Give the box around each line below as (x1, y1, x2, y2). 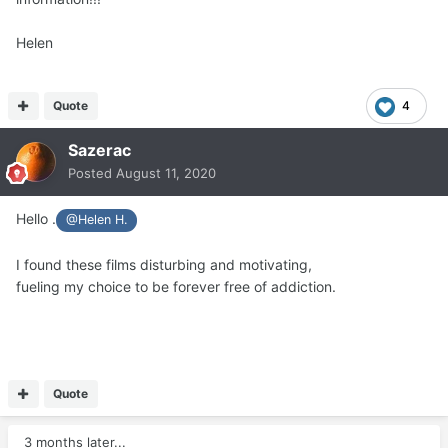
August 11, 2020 (116, 165, 216, 182)
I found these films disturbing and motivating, (16, 255, 312, 273)
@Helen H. (66, 212, 128, 228)
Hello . (16, 210, 56, 228)
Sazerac (68, 140, 131, 161)
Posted (68, 165, 116, 182)
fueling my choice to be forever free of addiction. (16, 277, 336, 295)
